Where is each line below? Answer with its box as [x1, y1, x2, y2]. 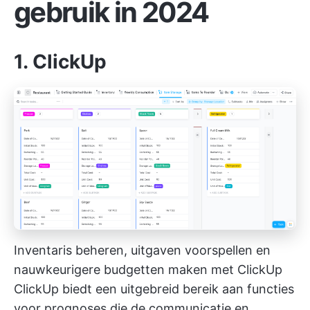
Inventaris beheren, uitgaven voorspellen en [14, 242, 271, 257]
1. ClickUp [14, 50, 107, 73]
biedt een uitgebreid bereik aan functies [59, 281, 294, 296]
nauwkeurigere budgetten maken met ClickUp [14, 262, 282, 277]
